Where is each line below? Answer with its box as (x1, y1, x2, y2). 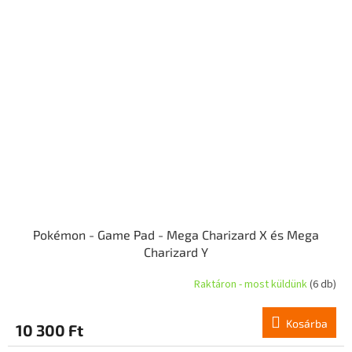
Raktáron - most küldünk (194, 276, 310, 292)
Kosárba (286, 317, 328, 331)
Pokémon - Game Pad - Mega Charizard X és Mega (33, 227, 319, 243)
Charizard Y (144, 244, 208, 260)
